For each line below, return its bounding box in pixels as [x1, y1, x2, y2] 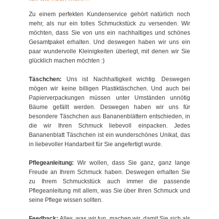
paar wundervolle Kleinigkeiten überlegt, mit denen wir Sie [29, 48, 190, 55]
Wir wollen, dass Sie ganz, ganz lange [74, 159, 190, 166]
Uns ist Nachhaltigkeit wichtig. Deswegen [62, 76, 190, 83]
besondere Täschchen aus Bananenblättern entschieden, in [29, 113, 190, 120]
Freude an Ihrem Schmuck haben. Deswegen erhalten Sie [29, 169, 190, 175]
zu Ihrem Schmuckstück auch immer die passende [29, 178, 190, 185]
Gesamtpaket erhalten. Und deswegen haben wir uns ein [29, 39, 190, 45]
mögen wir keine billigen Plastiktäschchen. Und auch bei [29, 85, 190, 92]
